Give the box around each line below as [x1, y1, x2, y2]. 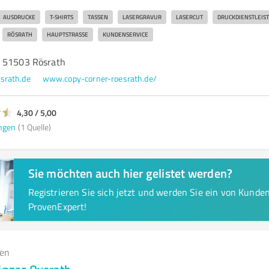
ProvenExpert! [28, 200, 87, 213]
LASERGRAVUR [122, 13, 162, 21]
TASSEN [87, 13, 108, 21]
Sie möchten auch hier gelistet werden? [28, 165, 233, 181]
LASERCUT [175, 13, 203, 21]
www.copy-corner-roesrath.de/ [42, 73, 157, 84]
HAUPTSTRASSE [46, 30, 85, 38]
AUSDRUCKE [2, 13, 35, 21]
